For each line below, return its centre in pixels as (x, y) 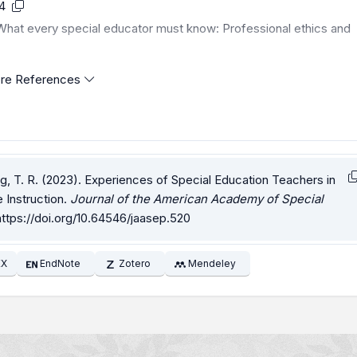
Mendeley (212, 264)
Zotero (134, 264)
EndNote (61, 264)
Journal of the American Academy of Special (197, 199)
